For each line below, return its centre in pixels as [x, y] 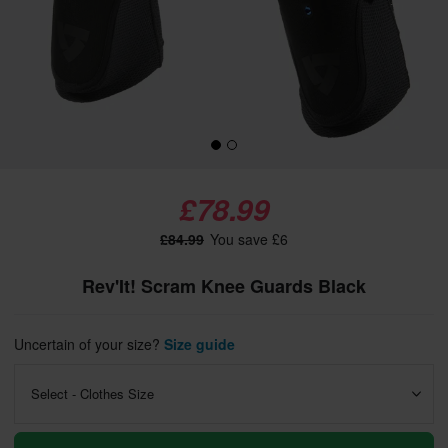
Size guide [199, 344]
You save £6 [247, 239]
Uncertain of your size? [89, 344]
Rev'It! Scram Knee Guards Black [224, 286]
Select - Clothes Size [92, 393]
